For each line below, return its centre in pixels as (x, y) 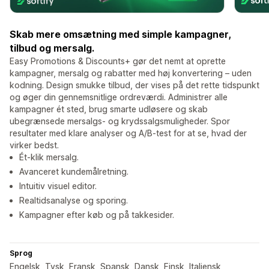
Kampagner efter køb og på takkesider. (97, 215)
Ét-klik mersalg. (49, 157)
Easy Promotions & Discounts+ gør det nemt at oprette (118, 61)
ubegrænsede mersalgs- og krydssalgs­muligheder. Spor (120, 121)
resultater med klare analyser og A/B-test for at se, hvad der (128, 133)
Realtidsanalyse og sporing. (74, 201)
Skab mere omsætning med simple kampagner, (120, 35)
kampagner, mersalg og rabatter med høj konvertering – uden (131, 73)
